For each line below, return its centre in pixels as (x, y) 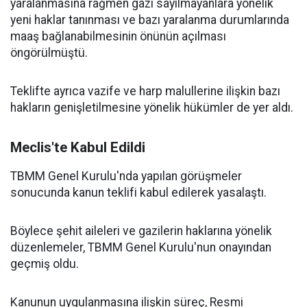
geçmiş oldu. (45, 264)
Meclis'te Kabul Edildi (78, 147)
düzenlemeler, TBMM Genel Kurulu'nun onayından (141, 247)
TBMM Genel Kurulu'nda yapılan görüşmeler (126, 176)
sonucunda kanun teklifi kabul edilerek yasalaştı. (138, 193)
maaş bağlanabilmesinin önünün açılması (118, 36)
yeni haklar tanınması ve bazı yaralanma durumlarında (150, 20)
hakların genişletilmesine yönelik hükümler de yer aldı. (152, 108)
